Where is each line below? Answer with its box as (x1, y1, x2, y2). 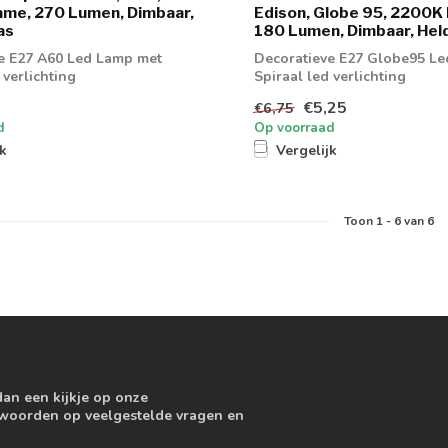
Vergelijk (276, 141, 337, 161)
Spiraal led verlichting (254, 66, 406, 86)
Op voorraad (254, 119, 335, 138)
